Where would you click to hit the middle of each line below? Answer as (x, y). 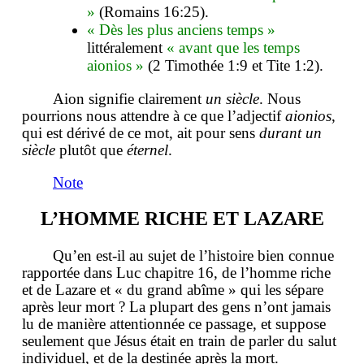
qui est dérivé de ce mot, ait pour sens (141, 133)
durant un (290, 133)
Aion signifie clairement (129, 99)
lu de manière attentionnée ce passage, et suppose (174, 324)
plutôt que (91, 150)
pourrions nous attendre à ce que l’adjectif (154, 116)
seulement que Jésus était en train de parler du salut (179, 341)
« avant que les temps (233, 48)
